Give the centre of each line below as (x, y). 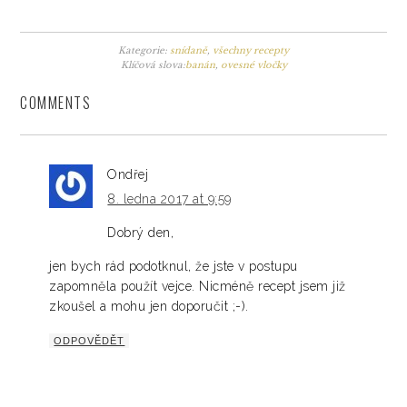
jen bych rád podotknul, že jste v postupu (174, 267)
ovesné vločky (253, 65)
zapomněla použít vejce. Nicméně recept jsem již (198, 287)
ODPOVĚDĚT (89, 341)
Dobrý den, (141, 233)
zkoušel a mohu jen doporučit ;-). (149, 307)
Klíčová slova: (153, 65)
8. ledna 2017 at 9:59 (169, 199)
